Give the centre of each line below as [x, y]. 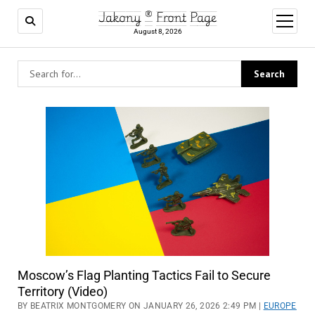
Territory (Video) [62, 292]
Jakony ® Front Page [157, 17]
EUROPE [280, 306]
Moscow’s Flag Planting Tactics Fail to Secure [144, 276]
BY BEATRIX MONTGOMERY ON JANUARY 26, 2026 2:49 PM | [140, 306]
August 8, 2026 [157, 31]
